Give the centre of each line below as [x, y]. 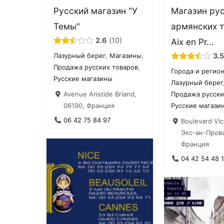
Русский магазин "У [96, 10]
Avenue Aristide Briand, [100, 94]
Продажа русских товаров [96, 67]
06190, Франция [89, 105]
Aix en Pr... [193, 41]
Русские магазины [83, 79]
